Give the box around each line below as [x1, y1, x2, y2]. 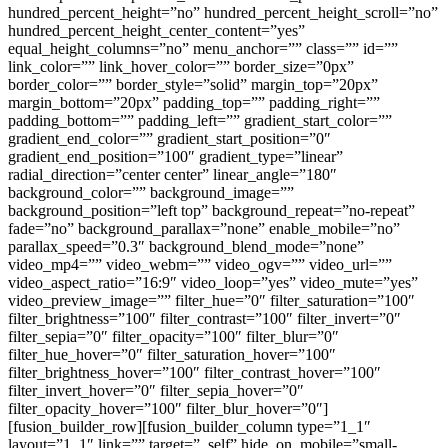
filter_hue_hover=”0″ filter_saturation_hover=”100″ [8, 346, 336, 363]
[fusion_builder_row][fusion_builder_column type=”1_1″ [8, 418, 371, 435]
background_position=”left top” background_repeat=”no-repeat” [8, 202, 415, 219]
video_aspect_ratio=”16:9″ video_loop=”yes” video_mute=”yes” [8, 274, 418, 291]
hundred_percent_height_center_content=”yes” [8, 22, 305, 39]
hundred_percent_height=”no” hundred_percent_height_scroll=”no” [8, 4, 438, 21]
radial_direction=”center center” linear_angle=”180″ [8, 166, 337, 183]
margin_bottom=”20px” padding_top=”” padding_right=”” [8, 94, 380, 111]
